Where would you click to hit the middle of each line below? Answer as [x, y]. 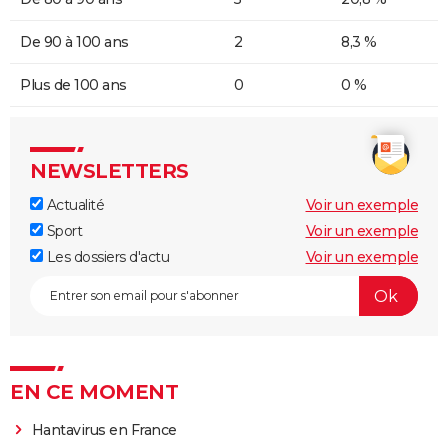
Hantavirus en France [104, 430]
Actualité [73, 205]
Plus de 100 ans [73, 85]
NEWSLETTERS [109, 171]
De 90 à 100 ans [74, 42]
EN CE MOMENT [94, 392]
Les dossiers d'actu [106, 257]
